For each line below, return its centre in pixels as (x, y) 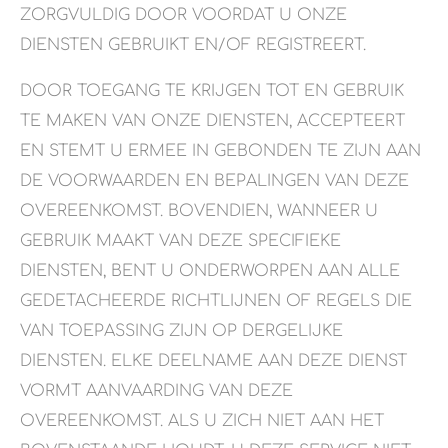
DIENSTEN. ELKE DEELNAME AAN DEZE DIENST (213, 361)
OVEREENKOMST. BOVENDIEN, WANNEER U (199, 211)
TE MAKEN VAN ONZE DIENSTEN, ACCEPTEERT (212, 121)
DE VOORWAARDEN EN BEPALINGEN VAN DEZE (214, 181)
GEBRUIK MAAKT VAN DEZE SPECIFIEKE (180, 241)
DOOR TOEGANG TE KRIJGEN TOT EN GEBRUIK (212, 91)
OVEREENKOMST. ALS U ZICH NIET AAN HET (202, 421)
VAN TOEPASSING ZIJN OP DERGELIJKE (181, 331)
